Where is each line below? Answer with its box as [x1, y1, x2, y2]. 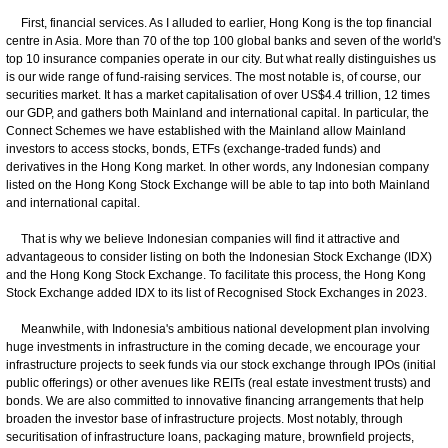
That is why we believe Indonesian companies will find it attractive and [6, 231, 400, 246]
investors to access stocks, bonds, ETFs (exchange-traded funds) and [6, 141, 381, 156]
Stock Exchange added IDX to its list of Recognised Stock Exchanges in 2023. [6, 285, 427, 300]
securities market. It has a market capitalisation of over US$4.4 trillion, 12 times [6, 87, 430, 102]
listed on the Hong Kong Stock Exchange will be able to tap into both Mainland [6, 177, 430, 192]
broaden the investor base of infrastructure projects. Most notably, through [6, 411, 403, 426]
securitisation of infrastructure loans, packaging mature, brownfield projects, [6, 429, 414, 444]
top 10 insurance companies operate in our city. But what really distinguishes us [6, 51, 436, 66]
